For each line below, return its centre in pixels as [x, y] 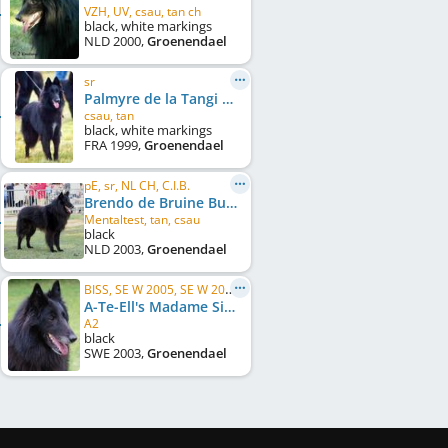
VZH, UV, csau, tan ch [142, 11]
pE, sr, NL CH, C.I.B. [137, 185]
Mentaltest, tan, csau [142, 219]
